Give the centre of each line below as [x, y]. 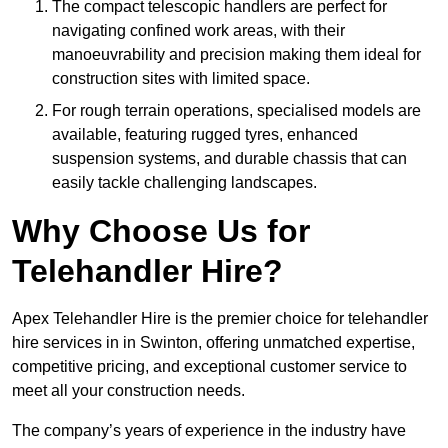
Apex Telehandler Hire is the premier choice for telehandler [220, 319]
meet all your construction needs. [128, 391]
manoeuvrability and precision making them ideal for [236, 55]
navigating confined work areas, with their [198, 31]
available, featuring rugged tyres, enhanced [205, 135]
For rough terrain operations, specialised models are [236, 111]
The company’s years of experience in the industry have [209, 431]
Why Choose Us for [161, 231]
